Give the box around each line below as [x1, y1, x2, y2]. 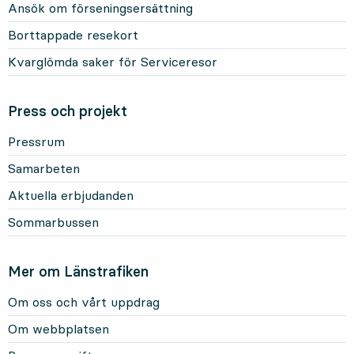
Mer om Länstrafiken [8, 262, 149, 281]
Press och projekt [8, 102, 127, 121]
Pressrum [8, 134, 65, 150]
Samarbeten [8, 160, 80, 177]
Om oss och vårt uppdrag [8, 294, 160, 311]
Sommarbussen [8, 214, 99, 231]
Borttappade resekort [8, 27, 138, 43]
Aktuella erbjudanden [8, 187, 134, 204]
